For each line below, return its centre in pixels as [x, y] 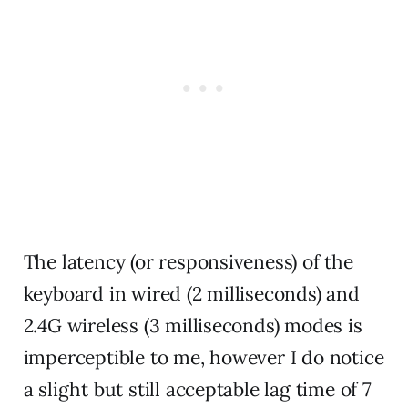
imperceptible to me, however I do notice [204, 357]
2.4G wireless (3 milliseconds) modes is [193, 325]
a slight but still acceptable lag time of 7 [197, 389]
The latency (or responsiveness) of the [188, 261]
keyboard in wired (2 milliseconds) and [191, 293]
